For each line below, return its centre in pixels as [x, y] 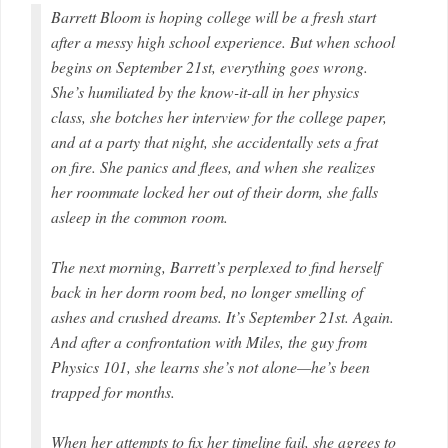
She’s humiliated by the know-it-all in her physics [205, 91]
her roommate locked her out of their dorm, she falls [214, 191]
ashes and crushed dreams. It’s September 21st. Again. [222, 316]
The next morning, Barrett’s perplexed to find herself [216, 266]
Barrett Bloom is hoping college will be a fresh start [213, 16]
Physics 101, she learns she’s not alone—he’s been [210, 366]
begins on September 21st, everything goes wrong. [209, 66]
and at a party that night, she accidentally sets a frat [214, 141]
